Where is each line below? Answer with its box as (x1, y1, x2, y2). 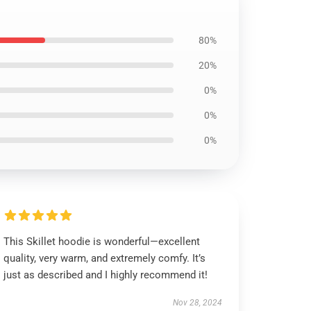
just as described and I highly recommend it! (3, 269, 208, 281)
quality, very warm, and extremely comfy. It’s (3, 252, 206, 264)
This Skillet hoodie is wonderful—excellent (3, 235, 201, 248)
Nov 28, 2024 (172, 298, 222, 308)
